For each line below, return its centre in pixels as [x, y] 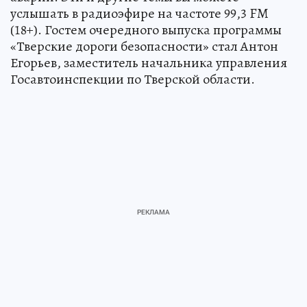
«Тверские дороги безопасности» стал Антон [144, 46]
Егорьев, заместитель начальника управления [149, 62]
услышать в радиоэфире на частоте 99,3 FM [139, 13]
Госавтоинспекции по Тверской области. [133, 79]
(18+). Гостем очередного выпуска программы [146, 29]
